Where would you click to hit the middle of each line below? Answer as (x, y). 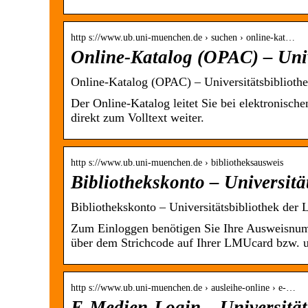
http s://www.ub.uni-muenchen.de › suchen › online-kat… (183, 38)
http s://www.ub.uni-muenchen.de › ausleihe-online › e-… (183, 288)
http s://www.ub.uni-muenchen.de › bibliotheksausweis (177, 163)
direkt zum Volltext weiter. (137, 118)
